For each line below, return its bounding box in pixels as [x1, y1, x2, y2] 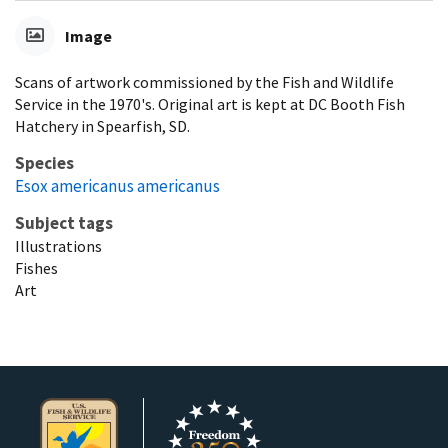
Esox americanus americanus [15, 174, 220, 197]
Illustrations [15, 235, 102, 256]
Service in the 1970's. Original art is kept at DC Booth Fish [15, 93, 405, 114]
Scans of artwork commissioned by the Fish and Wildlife [15, 71, 394, 92]
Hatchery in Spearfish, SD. [15, 115, 190, 136]
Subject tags [15, 211, 113, 234]
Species [15, 151, 74, 174]
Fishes [15, 257, 58, 278]
